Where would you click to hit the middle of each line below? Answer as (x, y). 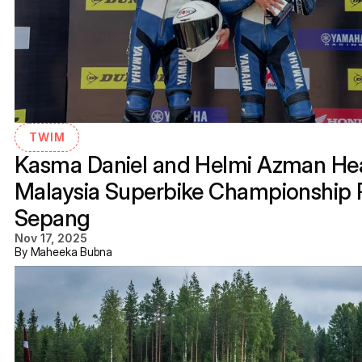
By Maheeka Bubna (63, 252)
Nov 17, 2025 (51, 238)
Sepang (53, 218)
